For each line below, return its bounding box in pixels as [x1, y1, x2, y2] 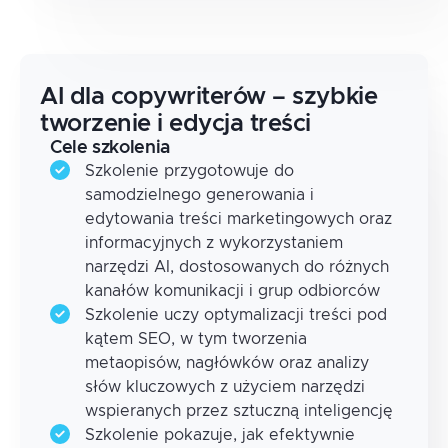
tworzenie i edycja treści [40, 112, 312, 136]
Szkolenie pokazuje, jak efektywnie [85, 427, 355, 443]
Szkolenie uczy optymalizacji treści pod [85, 307, 387, 323]
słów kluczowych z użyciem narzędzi [85, 379, 365, 395]
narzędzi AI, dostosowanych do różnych [85, 259, 389, 275]
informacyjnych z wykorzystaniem [85, 235, 343, 251]
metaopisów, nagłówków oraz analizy [85, 355, 369, 371]
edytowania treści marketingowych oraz [85, 211, 392, 227]
